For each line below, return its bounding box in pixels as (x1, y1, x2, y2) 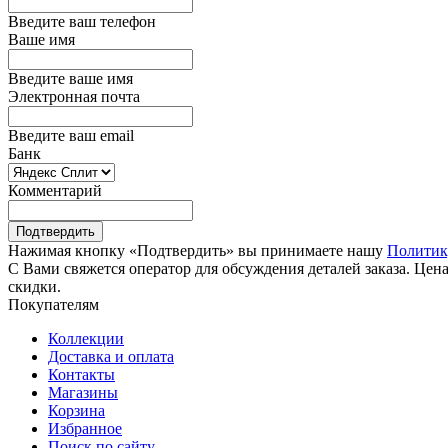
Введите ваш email (8, 127, 134, 144)
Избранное (48, 420, 122, 437)
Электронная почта (8, 88, 140, 105)
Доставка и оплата (48, 348, 174, 365)
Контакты (48, 366, 115, 383)
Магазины (48, 384, 118, 401)
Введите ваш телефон (8, 13, 156, 30)
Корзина (48, 402, 105, 419)
